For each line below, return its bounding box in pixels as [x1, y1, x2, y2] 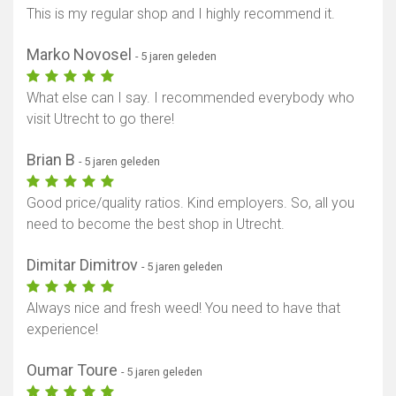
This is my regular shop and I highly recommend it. [27, 5, 335, 23]
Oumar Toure [27, 361, 121, 380]
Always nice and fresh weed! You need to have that [27, 300, 340, 317]
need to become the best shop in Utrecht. [27, 216, 285, 233]
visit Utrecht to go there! [27, 110, 174, 128]
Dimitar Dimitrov [27, 255, 141, 275]
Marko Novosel [27, 45, 135, 65]
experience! [27, 321, 98, 339]
